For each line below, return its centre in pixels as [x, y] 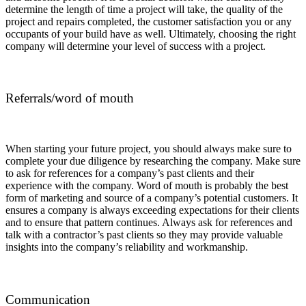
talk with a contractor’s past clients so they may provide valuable [144, 235]
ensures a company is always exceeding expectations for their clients [152, 210]
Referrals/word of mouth [70, 98]
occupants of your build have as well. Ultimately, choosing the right [151, 33]
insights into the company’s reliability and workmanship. [127, 247]
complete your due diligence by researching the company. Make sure [153, 161]
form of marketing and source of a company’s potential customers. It [152, 198]
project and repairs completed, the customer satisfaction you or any [149, 21]
